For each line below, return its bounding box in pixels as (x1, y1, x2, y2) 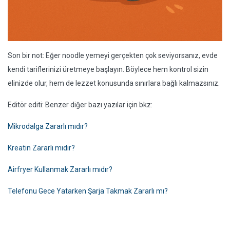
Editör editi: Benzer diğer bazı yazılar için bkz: (8, 101, 152, 109)
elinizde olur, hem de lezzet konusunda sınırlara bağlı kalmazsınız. (8, 79, 220, 87)
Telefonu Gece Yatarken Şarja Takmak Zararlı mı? (8, 187, 168, 195)
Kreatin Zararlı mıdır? (8, 144, 75, 152)
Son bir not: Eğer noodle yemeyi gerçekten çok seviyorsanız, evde (8, 51, 218, 60)
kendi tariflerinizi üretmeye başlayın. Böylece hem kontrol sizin (8, 65, 208, 73)
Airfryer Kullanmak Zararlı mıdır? (8, 165, 112, 174)
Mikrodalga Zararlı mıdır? (8, 122, 88, 130)
